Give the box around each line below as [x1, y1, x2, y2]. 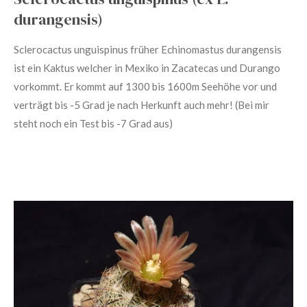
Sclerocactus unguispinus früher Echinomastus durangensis [14, 43, 282, 56]
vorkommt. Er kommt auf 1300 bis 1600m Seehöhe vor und [14, 80, 277, 93]
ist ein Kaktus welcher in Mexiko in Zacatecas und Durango [14, 62, 280, 74]
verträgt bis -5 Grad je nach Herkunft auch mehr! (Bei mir [14, 99, 269, 111]
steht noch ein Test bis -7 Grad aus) [14, 117, 175, 130]
